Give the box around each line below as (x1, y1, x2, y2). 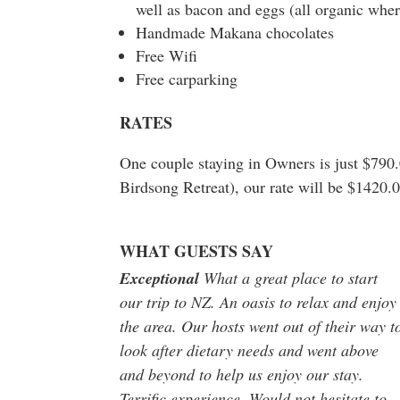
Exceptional (120, 266, 200, 289)
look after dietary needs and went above (120, 338, 379, 361)
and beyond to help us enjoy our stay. (120, 362, 364, 385)
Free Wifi (136, 44, 198, 66)
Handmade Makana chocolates (136, 21, 335, 43)
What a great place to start (204, 266, 379, 288)
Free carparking (136, 67, 238, 89)
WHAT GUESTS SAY (120, 238, 274, 262)
